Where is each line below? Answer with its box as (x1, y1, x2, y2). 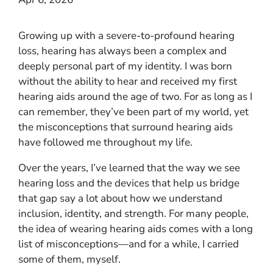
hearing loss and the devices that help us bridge (18, 175, 239, 190)
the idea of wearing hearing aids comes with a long (18, 221, 253, 236)
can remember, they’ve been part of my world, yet (18, 104, 249, 119)
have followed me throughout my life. (18, 135, 193, 149)
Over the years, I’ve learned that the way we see (18, 160, 240, 175)
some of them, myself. (18, 252, 121, 266)
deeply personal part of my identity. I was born (18, 58, 232, 73)
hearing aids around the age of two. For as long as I (18, 89, 252, 104)
